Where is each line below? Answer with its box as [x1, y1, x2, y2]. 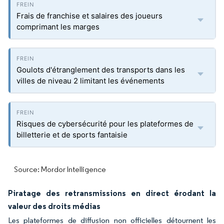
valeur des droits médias [8, 201, 100, 211]
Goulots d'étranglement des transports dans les [16, 65, 185, 74]
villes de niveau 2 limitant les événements [16, 76, 164, 85]
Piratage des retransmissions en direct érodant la [8, 188, 216, 198]
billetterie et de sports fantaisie [16, 130, 127, 139]
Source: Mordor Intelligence [14, 164, 106, 174]
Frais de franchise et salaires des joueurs [16, 11, 162, 20]
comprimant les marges [16, 22, 99, 31]
